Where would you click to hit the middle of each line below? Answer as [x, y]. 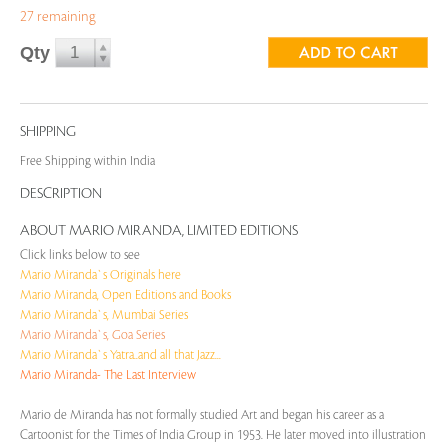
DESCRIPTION [61, 194]
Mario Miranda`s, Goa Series [92, 335]
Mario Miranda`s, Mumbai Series [104, 315]
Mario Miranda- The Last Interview [108, 375]
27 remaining [58, 17]
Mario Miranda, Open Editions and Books [125, 295]
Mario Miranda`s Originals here [100, 275]
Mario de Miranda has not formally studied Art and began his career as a [202, 415]
